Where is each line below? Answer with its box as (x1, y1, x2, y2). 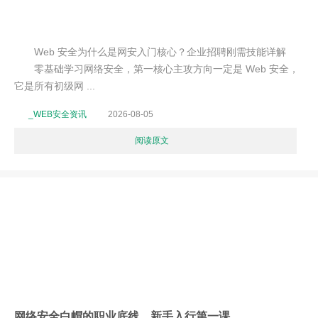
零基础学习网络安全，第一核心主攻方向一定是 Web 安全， (14, 63, 299, 75)
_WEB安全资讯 (28, 109, 87, 119)
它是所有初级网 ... (14, 80, 95, 92)
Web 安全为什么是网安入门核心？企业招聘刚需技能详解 (14, 46, 286, 57)
